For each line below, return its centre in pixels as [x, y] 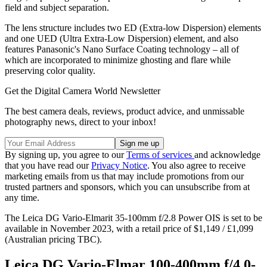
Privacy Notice [119, 165]
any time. [22, 197]
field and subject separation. [57, 7]
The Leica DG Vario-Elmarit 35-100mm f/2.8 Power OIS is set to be [133, 218]
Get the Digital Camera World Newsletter [83, 91]
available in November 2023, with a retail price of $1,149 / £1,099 [129, 228]
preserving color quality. [50, 70]
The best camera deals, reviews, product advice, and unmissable [125, 111]
